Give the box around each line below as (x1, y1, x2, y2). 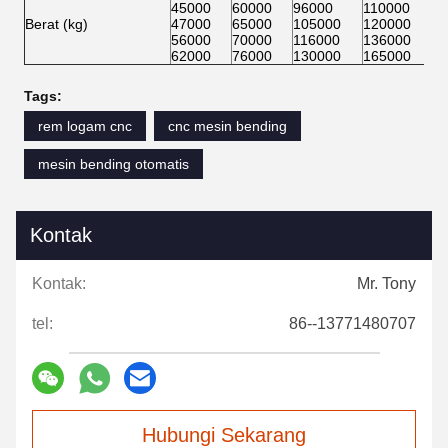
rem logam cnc (38, 27, 132, 43)
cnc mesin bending (168, 27, 287, 43)
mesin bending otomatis (38, 65, 189, 81)
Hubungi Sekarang (142, 333, 306, 355)
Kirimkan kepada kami (30, 412, 226, 434)
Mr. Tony (357, 184, 416, 201)
